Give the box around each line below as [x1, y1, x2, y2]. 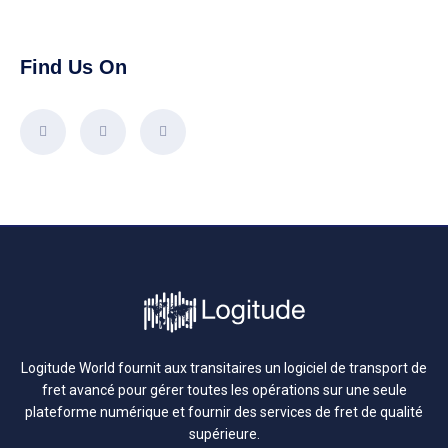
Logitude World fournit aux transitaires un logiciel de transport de [21, 359, 427, 376]
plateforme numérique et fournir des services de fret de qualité [25, 403, 423, 420]
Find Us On [20, 55, 127, 78]
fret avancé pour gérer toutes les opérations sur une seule [41, 381, 407, 398]
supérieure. [188, 425, 260, 442]
